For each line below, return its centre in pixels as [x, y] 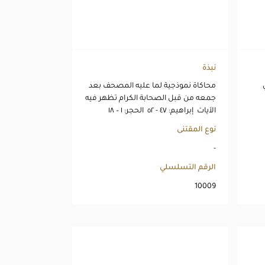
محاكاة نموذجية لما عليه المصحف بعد [153, 86]
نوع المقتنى [197, 130]
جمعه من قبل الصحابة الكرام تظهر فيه [151, 98]
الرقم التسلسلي [188, 168]
